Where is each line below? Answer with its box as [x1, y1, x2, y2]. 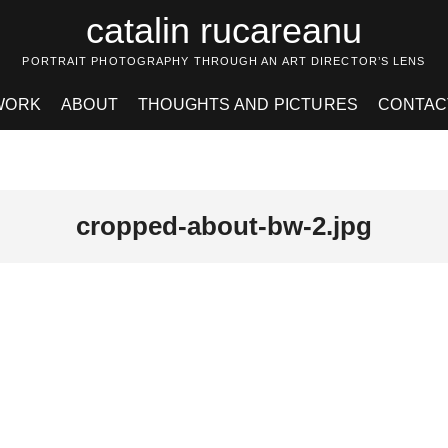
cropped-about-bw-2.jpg [76, 211, 372, 241]
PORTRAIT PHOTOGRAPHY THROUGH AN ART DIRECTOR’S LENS [22, 55, 426, 67]
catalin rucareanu [86, 10, 362, 51]
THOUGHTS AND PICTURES [138, 96, 359, 113]
